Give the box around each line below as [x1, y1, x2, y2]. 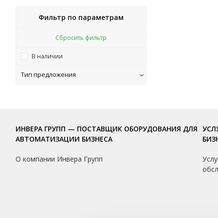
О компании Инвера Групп [16, 154, 103, 163]
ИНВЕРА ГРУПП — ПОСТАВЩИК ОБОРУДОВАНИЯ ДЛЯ [16, 124, 198, 133]
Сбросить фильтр [55, 34, 107, 42]
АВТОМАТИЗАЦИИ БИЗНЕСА [16, 134, 112, 144]
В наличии [32, 52, 63, 60]
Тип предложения [21, 70, 76, 79]
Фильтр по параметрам [38, 13, 124, 22]
